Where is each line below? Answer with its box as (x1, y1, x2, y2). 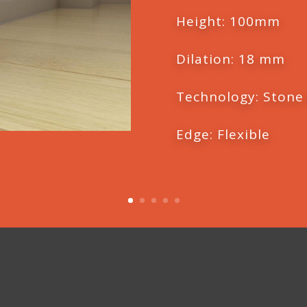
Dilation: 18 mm (175, 50, 285, 68)
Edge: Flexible (175, 125, 270, 143)
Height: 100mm (175, 12, 280, 30)
